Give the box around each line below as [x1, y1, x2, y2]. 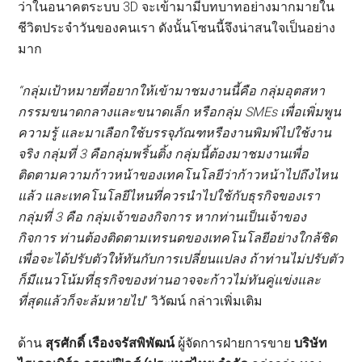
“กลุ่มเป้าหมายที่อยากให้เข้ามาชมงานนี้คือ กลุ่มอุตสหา [18, 83, 326, 99]
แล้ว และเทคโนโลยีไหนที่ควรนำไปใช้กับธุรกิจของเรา [18, 188, 321, 204]
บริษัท [294, 335, 328, 351]
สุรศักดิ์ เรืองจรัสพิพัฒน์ [45, 335, 179, 351]
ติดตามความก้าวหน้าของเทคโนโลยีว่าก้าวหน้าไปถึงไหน [18, 167, 339, 183]
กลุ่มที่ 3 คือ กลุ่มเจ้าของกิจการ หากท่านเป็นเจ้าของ [18, 209, 307, 225]
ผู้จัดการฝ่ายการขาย [178, 335, 295, 351]
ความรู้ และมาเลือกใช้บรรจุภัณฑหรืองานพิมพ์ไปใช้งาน [18, 125, 332, 141]
